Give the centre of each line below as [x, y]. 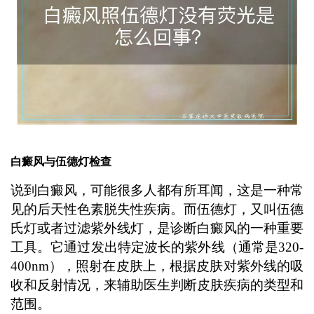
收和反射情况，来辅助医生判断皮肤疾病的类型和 [157, 285]
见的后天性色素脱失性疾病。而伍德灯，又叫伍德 [157, 210]
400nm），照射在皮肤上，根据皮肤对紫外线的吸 [157, 266]
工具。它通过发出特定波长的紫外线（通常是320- [157, 247]
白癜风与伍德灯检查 [61, 161]
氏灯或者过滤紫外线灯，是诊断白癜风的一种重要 [157, 228]
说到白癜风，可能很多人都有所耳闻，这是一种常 [157, 191]
